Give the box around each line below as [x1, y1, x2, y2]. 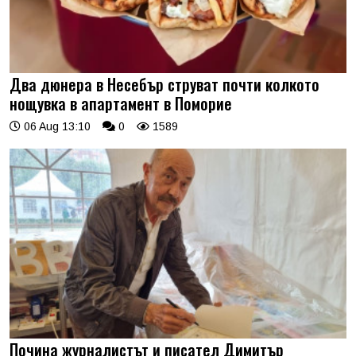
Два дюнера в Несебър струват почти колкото [10, 72, 319, 97]
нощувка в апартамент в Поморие [10, 91, 232, 116]
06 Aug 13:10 [21, 120, 91, 133]
